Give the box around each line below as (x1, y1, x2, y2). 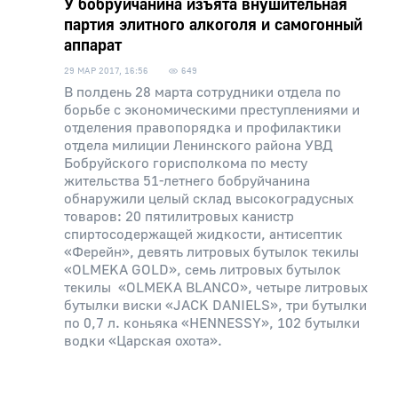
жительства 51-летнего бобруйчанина (64, 172, 310, 190)
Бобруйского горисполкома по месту (64, 155, 307, 172)
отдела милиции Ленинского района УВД (64, 137, 333, 155)
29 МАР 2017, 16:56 (64, 65, 148, 76)
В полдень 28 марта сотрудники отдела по (64, 84, 341, 101)
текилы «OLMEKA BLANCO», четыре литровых (64, 279, 368, 297)
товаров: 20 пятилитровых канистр (64, 208, 294, 226)
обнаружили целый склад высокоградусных (64, 190, 354, 208)
